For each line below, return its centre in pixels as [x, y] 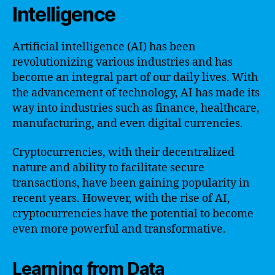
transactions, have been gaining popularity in [131, 183]
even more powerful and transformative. [119, 229]
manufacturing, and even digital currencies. [128, 123]
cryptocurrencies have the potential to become [133, 214]
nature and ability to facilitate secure [108, 168]
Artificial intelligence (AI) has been [104, 47]
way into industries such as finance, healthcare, [136, 108]
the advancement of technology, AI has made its [136, 93]
